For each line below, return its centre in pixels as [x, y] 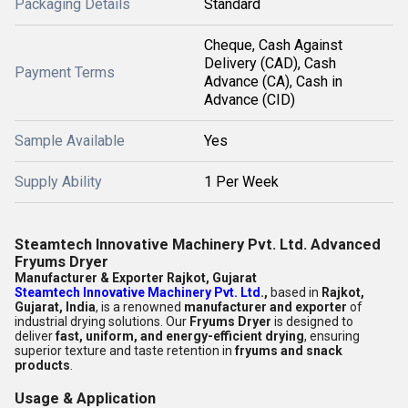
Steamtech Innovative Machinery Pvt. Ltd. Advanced [198, 245]
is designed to [312, 321]
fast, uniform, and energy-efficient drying [180, 336]
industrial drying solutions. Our [102, 321]
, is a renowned [140, 307]
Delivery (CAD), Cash [270, 63]
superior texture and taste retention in [125, 351]
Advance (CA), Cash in [273, 82]
